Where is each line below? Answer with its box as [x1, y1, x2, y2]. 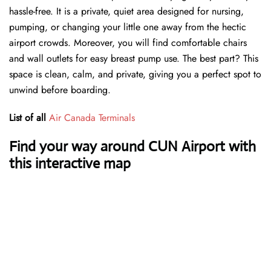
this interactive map [9, 154, 131, 173]
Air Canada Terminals [49, 111, 135, 125]
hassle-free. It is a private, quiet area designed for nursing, [9, 4, 244, 19]
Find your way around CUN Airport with [9, 137, 256, 156]
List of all [9, 111, 49, 125]
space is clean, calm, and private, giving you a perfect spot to [9, 67, 261, 82]
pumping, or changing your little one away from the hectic [9, 20, 246, 34]
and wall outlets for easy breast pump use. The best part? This [9, 51, 258, 66]
